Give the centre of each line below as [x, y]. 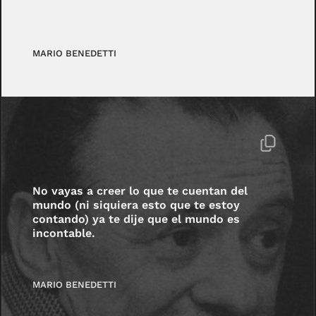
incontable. [64, 233]
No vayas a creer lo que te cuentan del [140, 191]
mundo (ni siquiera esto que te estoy [136, 205]
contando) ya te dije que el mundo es [136, 219]
